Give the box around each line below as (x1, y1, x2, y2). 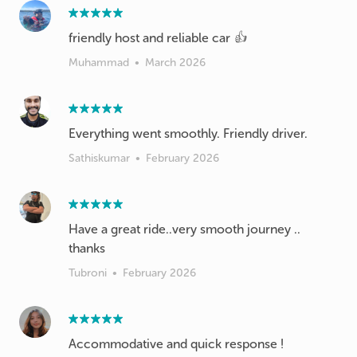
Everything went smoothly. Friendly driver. (69, 125, 308, 141)
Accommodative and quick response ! (69, 335, 284, 351)
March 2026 (145, 55, 206, 69)
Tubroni (69, 265, 107, 280)
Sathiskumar (69, 151, 130, 165)
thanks (69, 240, 105, 256)
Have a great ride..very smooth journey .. (69, 221, 300, 237)
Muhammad (69, 55, 129, 69)
